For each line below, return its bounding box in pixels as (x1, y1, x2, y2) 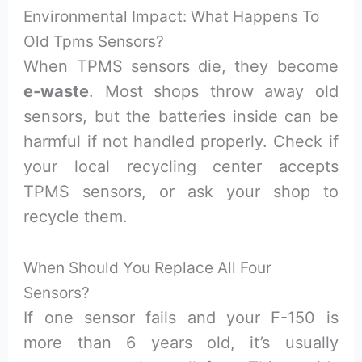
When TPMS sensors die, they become (23, 57, 339, 77)
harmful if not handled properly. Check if (23, 132, 339, 152)
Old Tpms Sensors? (23, 32, 165, 52)
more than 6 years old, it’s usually (23, 333, 339, 353)
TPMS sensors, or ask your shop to (23, 182, 339, 202)
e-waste (23, 82, 90, 102)
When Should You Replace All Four (23, 258, 272, 278)
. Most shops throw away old (89, 82, 339, 102)
